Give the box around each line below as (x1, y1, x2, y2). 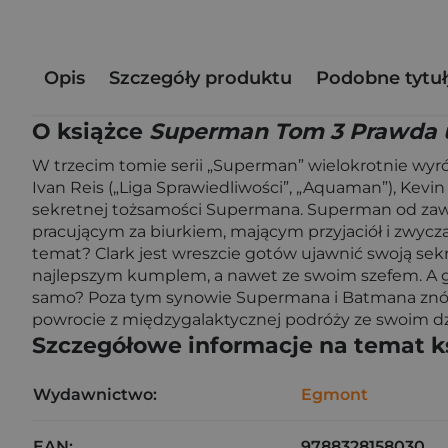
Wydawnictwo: (33, 385, 157, 404)
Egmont (301, 385, 368, 404)
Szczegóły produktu (109, 66, 292, 89)
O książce (32, 118, 149, 145)
